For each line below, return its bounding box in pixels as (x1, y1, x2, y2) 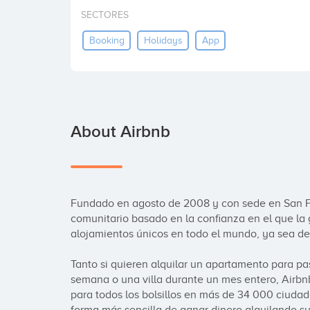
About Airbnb (71, 122, 170, 142)
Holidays (143, 35, 183, 46)
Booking (89, 35, 125, 46)
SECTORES (81, 10, 129, 20)
